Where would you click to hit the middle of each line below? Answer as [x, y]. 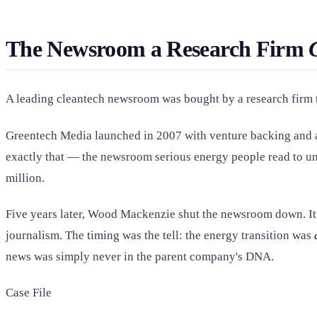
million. [25, 178]
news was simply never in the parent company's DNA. [140, 256]
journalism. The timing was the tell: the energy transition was [160, 235]
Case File [29, 293]
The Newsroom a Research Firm [157, 48]
